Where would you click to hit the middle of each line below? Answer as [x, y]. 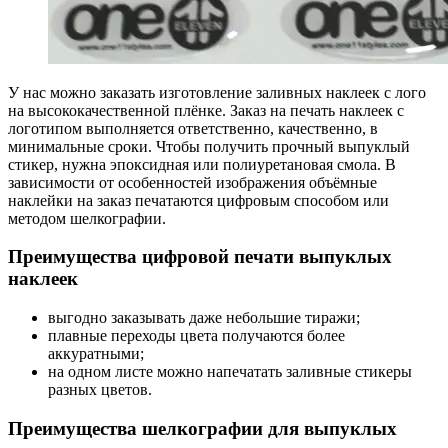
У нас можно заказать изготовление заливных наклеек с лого [217, 92]
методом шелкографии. [87, 218]
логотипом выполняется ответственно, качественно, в [193, 128]
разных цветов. [100, 390]
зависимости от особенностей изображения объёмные [192, 182]
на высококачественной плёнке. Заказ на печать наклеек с [206, 110]
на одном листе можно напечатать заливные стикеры [230, 372]
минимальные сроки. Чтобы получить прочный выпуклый [209, 146]
